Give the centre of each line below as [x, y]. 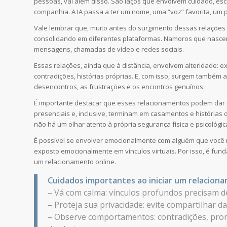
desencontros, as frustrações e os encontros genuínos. [119, 87]
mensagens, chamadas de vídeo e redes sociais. [109, 49]
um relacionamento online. [75, 162]
